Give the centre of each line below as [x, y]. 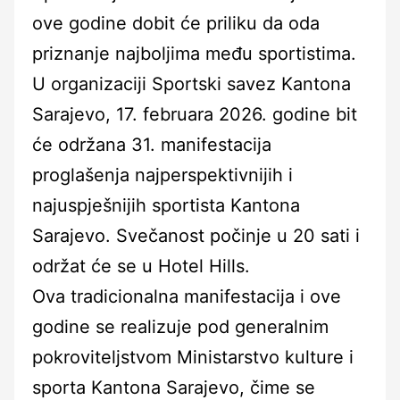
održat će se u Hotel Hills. [141, 266]
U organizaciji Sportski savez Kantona [192, 83]
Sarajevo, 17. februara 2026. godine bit [195, 114]
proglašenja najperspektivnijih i [162, 175]
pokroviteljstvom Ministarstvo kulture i [193, 357]
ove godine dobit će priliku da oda [176, 23]
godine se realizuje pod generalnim [180, 326]
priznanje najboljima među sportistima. [194, 53]
